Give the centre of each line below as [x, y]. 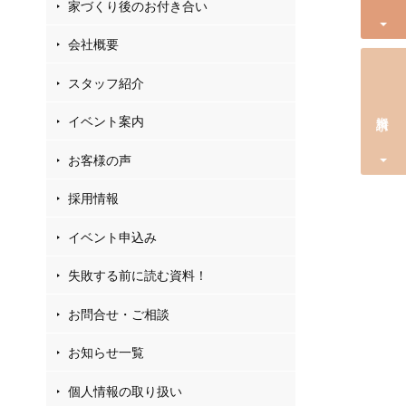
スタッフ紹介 [106, 82]
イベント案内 [106, 121]
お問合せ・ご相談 [119, 314]
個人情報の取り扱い [125, 391]
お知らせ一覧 [106, 353]
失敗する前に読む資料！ [138, 275]
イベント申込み [112, 237]
